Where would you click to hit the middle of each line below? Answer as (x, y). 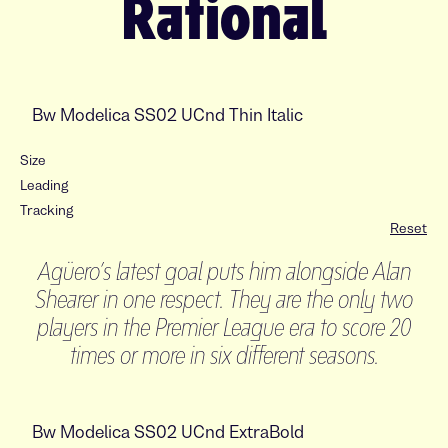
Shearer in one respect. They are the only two (224, 299)
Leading (44, 185)
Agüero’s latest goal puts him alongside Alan (224, 271)
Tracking (46, 210)
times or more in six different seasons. (224, 355)
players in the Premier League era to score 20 (224, 327)
